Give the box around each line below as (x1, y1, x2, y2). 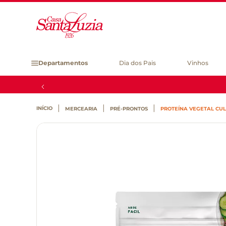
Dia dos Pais (119, 59, 156, 67)
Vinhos (187, 59, 209, 67)
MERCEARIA (65, 105, 97, 112)
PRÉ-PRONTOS (110, 105, 148, 112)
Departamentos (38, 59, 88, 67)
